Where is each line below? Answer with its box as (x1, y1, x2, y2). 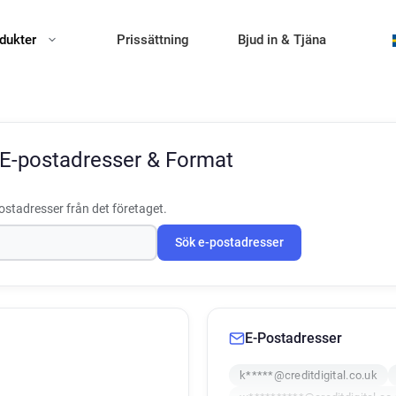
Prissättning (117, 32, 189, 48)
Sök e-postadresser (175, 235, 284, 250)
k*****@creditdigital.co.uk (240, 369, 377, 382)
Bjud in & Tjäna (238, 32, 326, 48)
